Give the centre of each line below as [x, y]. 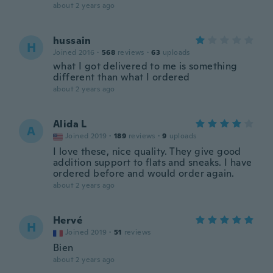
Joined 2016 [74, 52]
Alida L [70, 124]
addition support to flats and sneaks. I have [153, 162]
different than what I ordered [122, 77]
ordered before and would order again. [144, 173]
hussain [72, 41]
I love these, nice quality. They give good [147, 151]
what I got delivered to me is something [145, 66]
